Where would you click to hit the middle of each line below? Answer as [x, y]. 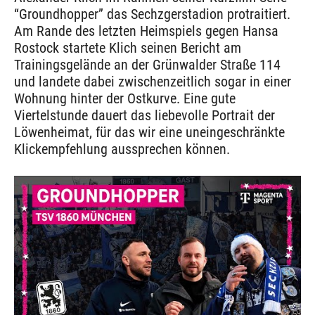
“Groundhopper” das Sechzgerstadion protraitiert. [152, 14]
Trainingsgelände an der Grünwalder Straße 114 [147, 64]
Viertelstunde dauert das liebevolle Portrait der [144, 115]
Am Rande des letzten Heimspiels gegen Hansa [146, 31]
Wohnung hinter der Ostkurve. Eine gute [125, 98]
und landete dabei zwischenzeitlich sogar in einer [153, 81]
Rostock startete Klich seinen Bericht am [128, 47]
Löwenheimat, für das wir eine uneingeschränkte [149, 132]
